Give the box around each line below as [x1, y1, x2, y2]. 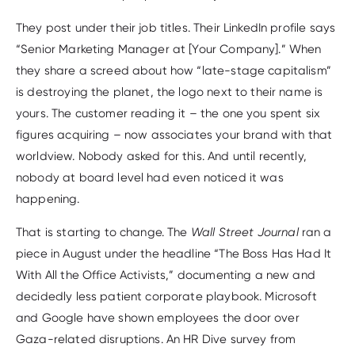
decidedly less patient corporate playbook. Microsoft [16, 288, 317, 303]
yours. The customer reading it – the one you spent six [16, 105, 321, 120]
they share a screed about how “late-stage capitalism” [16, 63, 331, 78]
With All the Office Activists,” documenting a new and [16, 267, 315, 282]
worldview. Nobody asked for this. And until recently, [16, 148, 307, 163]
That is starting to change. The [16, 224, 191, 239]
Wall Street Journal [190, 224, 299, 239]
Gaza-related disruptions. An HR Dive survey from [16, 331, 296, 346]
